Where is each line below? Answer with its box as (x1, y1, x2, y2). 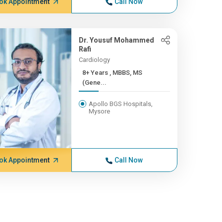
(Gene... (82, 79, 107, 86)
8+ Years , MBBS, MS (82, 69, 110, 76)
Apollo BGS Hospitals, (88, 100, 153, 108)
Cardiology (78, 56, 110, 63)
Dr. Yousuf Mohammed (78, 36, 154, 44)
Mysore (88, 108, 110, 115)
